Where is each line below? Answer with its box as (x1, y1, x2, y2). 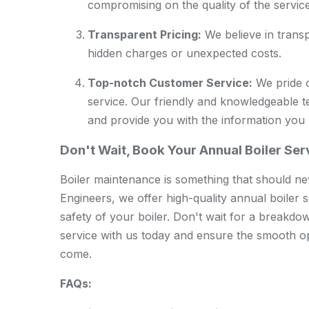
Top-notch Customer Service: (88, 76, 252, 90)
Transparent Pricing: (88, 28, 201, 41)
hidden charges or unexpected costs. (88, 46, 281, 60)
